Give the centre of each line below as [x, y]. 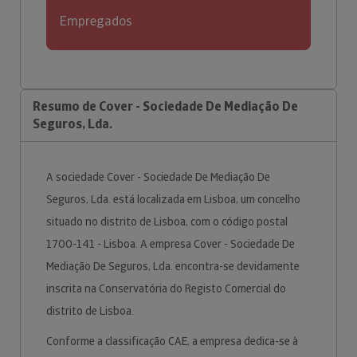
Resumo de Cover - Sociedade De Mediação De [165, 106]
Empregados [96, 21]
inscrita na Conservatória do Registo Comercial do [166, 288]
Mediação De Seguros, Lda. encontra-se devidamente [173, 266]
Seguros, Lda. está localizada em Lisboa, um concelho [173, 199]
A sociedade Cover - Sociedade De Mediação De [158, 177]
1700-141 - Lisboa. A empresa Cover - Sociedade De [171, 244]
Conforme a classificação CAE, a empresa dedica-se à [172, 341]
